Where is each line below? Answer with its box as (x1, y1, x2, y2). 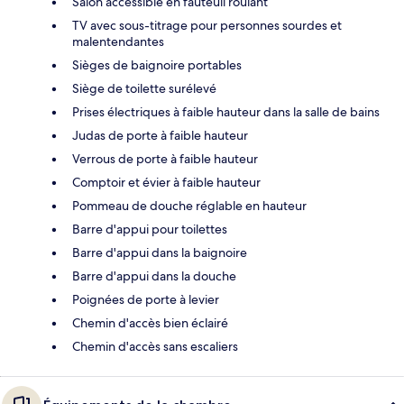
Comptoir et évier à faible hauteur (72, 173, 261, 190)
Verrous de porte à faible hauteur (72, 150, 258, 167)
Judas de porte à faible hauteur (72, 126, 248, 143)
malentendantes (72, 32, 164, 50)
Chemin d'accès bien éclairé (72, 314, 228, 331)
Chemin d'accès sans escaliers (72, 337, 238, 354)
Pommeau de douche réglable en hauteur (72, 197, 307, 214)
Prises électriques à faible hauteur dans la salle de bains (72, 103, 380, 120)
